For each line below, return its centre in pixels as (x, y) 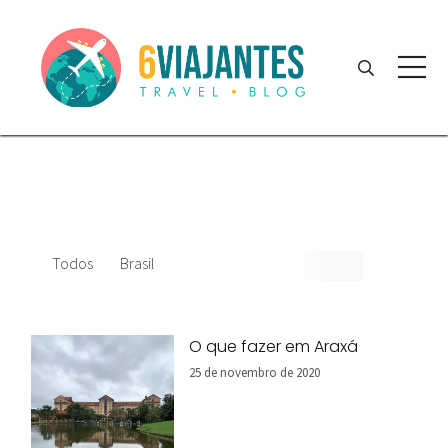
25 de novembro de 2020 (255, 372)
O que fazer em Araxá (274, 346)
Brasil (137, 263)
